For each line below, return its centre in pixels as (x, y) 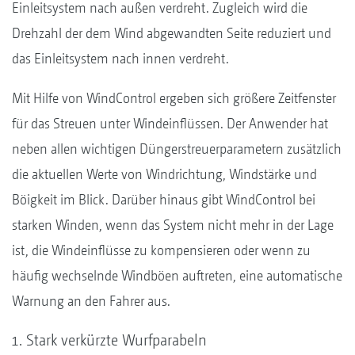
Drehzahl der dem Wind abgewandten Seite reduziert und (172, 32)
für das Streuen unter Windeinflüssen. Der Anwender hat (170, 123)
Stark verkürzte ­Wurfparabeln (116, 340)
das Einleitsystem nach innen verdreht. (120, 58)
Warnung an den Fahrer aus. (91, 300)
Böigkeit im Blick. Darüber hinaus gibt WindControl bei (164, 199)
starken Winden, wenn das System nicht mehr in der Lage (173, 224)
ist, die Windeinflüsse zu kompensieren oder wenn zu (161, 250)
